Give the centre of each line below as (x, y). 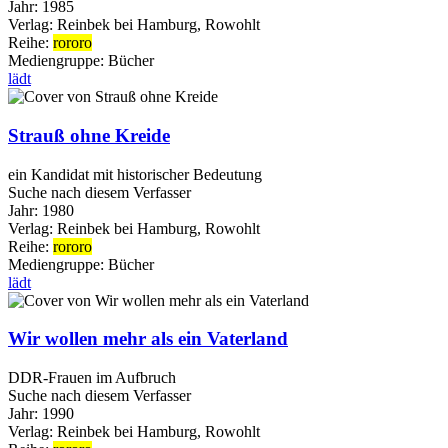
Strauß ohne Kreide (89, 135)
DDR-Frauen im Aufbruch (92, 377)
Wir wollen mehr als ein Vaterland (148, 339)
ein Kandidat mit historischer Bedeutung (135, 174)
